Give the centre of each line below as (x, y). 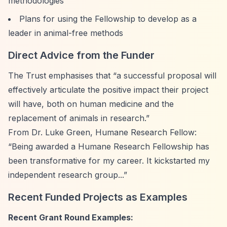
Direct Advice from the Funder (81, 55)
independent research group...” (68, 175)
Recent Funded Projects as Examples (98, 197)
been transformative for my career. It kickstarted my (109, 161)
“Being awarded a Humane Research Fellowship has (109, 146)
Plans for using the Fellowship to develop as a (108, 19)
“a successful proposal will (165, 75)
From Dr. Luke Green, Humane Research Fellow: (102, 132)
